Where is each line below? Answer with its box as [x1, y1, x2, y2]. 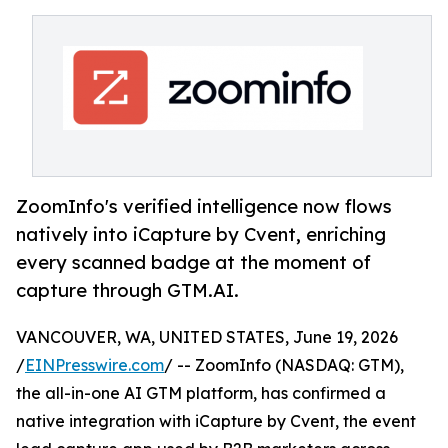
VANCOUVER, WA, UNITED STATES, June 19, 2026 [16, 327, 398, 348]
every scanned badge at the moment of [16, 251, 371, 274]
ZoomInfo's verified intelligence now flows [16, 195, 392, 218]
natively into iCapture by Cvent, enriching [16, 223, 386, 246]
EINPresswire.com [25, 355, 164, 376]
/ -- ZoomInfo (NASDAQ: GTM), [164, 355, 404, 376]
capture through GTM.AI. [16, 279, 239, 302]
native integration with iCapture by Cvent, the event [16, 411, 416, 432]
